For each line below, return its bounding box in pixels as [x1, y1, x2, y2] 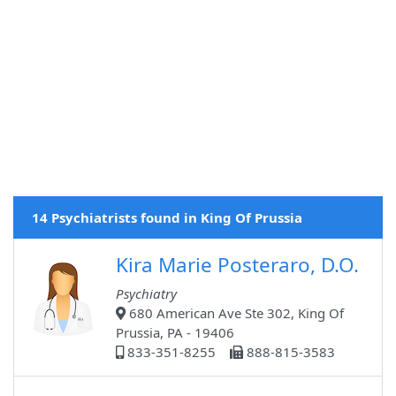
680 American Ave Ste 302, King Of [126, 304, 344, 323]
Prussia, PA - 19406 [116, 324, 234, 342]
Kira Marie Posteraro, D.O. [116, 251, 359, 279]
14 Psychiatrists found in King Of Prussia [32, 209, 302, 227]
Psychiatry [116, 285, 177, 303]
